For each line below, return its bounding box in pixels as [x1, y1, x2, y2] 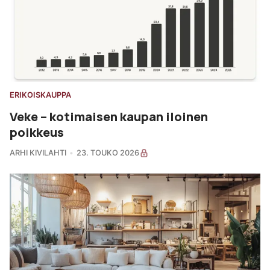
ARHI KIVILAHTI [10, 148, 66, 157]
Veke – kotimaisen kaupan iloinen [10, 107, 208, 125]
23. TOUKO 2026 [76, 148, 139, 157]
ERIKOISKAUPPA [10, 90, 71, 99]
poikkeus [10, 123, 64, 140]
